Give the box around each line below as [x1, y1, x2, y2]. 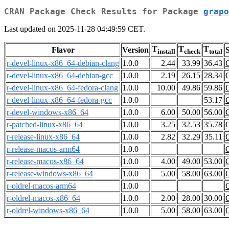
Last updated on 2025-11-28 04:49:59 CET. [4, 25, 145, 34]
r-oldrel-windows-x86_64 [7, 206, 89, 215]
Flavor [51, 45, 75, 55]
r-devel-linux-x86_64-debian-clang [7, 59, 119, 68]
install [157, 48, 175, 56]
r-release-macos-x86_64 [7, 157, 84, 166]
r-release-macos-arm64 [7, 145, 80, 154]
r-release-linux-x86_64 [7, 132, 80, 142]
